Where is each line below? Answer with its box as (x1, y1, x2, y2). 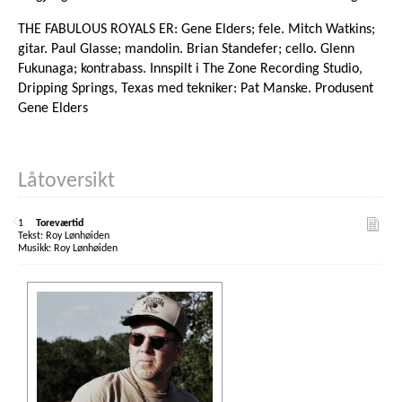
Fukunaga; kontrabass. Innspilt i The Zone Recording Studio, (18, 62, 363, 77)
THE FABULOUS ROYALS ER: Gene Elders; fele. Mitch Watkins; (18, 22, 375, 38)
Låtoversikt (18, 170, 115, 193)
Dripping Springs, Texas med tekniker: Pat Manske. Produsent (18, 82, 373, 97)
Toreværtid (36, 218, 84, 230)
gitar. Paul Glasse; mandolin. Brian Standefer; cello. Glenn (18, 42, 354, 57)
